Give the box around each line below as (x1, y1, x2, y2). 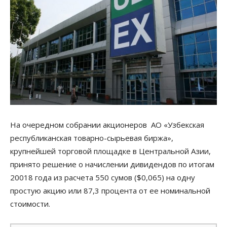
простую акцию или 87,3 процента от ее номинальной (10, 185, 210, 196)
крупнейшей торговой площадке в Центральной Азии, (10, 145, 211, 156)
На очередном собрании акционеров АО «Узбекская (10, 119, 204, 130)
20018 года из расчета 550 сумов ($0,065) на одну (10, 172, 195, 182)
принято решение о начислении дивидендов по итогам (10, 159, 216, 169)
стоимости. (10, 198, 50, 209)
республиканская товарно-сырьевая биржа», (10, 132, 173, 143)
